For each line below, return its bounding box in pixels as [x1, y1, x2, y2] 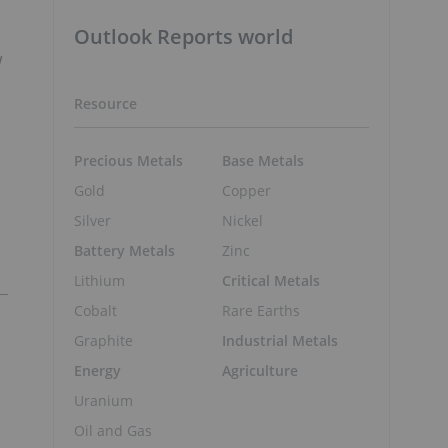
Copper [221, 180, 271, 200]
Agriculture [221, 360, 298, 380]
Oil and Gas [74, 420, 152, 440]
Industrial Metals [221, 330, 338, 350]
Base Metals [221, 150, 304, 170]
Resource [74, 94, 137, 113]
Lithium [74, 270, 125, 290]
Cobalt [74, 300, 117, 320]
